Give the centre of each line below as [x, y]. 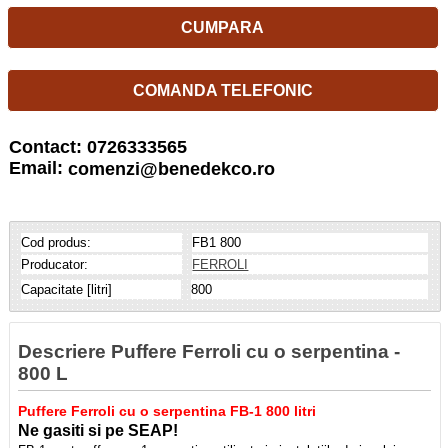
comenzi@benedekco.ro [171, 168]
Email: [38, 167]
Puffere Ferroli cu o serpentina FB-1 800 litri [167, 411]
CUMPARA [223, 27]
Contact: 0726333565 [97, 146]
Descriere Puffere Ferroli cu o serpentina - [209, 352]
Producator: [55, 264]
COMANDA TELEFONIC [222, 90]
